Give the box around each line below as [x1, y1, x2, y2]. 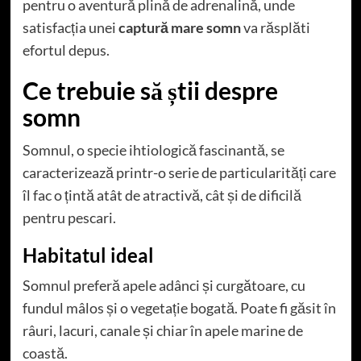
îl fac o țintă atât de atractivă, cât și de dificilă [22, 186, 301, 205]
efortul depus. [22, 41, 110, 60]
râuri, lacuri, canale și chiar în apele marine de [22, 322, 303, 340]
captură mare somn [118, 19, 241, 37]
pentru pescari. [22, 209, 116, 227]
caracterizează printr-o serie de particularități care [22, 164, 336, 182]
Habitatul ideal [22, 243, 154, 268]
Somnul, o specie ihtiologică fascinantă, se [22, 141, 284, 160]
